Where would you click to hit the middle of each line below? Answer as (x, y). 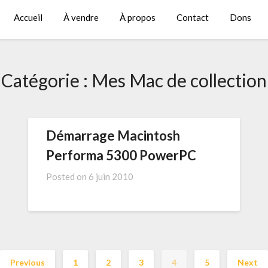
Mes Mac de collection (179, 80)
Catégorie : (46, 80)
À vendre (81, 17)
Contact (193, 17)
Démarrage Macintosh (113, 136)
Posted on (67, 177)
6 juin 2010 (111, 177)
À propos (138, 17)
